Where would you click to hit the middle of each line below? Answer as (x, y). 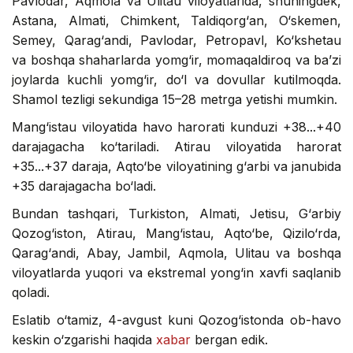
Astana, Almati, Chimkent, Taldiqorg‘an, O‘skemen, (176, 20)
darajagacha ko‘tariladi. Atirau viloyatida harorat (176, 146)
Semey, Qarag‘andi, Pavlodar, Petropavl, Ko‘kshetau (176, 40)
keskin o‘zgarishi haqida (84, 339)
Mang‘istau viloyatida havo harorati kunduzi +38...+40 (176, 126)
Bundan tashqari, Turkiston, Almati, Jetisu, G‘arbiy (176, 213)
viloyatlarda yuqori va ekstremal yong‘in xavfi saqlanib (176, 272)
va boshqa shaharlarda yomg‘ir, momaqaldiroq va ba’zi (176, 59)
